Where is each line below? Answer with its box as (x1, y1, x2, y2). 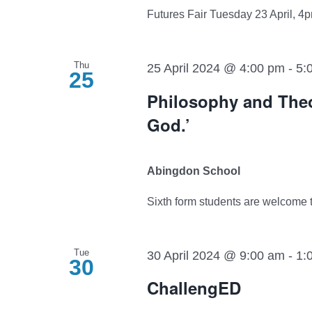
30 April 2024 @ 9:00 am (146, 248, 285, 263)
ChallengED (146, 275, 241, 299)
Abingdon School (146, 164, 240, 177)
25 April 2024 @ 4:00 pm (146, 61, 285, 76)
